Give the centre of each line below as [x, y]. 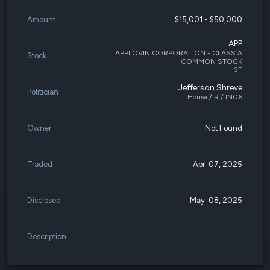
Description [47, 237]
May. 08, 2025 [216, 200]
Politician [43, 92]
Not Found [224, 128]
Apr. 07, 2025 [218, 164]
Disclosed [44, 200]
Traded [40, 164]
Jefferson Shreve [210, 88]
